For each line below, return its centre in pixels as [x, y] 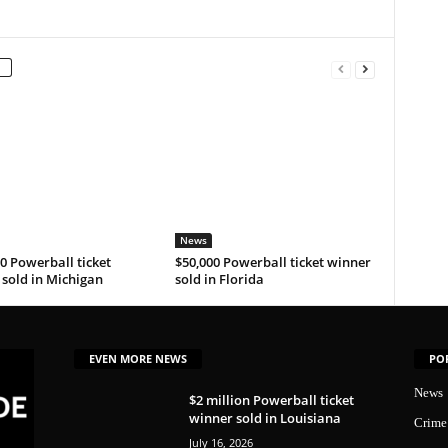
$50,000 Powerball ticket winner [272, 262]
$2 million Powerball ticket [271, 399]
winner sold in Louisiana [264, 417]
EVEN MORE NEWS [137, 358]
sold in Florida [219, 279]
